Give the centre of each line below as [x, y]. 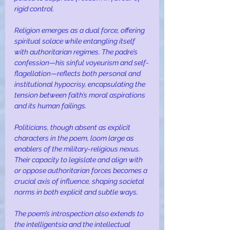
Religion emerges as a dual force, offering [80, 31]
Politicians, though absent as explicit [73, 128]
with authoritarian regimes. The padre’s [77, 52]
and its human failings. [51, 106]
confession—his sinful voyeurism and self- [82, 63]
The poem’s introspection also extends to [80, 214]
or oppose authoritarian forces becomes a [82, 171]
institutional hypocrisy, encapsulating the [81, 84]
